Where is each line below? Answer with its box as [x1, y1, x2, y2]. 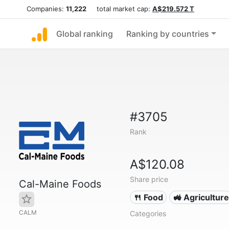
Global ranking [56, 29, 113, 39]
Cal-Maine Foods [19, 178, 101, 190]
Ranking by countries [126, 29, 209, 39]
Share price [129, 175, 168, 184]
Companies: [27, 5, 66, 13]
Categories [129, 209, 166, 218]
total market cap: [86, 5, 152, 13]
